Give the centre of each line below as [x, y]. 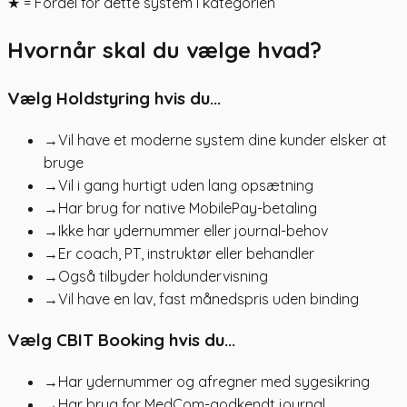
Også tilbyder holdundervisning [163, 276]
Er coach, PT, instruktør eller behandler [186, 253]
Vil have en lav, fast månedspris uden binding [208, 298]
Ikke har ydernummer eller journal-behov [193, 230]
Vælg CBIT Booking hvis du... [121, 340]
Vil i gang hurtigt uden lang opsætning [186, 185]
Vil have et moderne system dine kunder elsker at [223, 139]
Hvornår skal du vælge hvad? [164, 50]
